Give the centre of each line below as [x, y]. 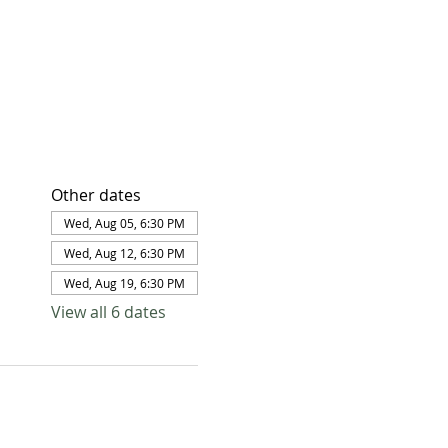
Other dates [95, 194]
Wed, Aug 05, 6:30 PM [124, 222]
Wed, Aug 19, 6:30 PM [124, 282]
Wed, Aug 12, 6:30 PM [124, 252]
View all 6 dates [108, 311]
